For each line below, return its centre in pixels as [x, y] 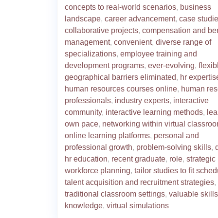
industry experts [142, 100]
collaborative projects [101, 30]
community [83, 112]
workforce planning [98, 171]
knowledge [84, 206]
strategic [201, 159]
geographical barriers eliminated [120, 77]
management [87, 42]
